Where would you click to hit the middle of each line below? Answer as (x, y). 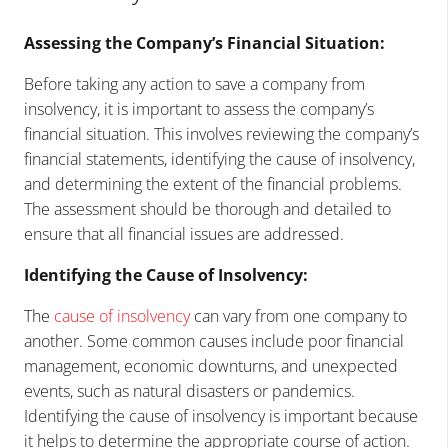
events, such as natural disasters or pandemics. (189, 390)
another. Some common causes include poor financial (214, 340)
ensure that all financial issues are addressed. (184, 233)
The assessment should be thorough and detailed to (207, 208)
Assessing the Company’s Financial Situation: (204, 42)
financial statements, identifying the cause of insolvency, (219, 158)
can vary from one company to (298, 315)
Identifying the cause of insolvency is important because (221, 415)
